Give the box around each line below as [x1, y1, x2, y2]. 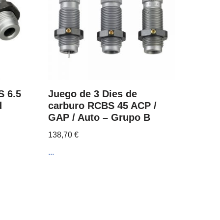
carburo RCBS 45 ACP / [48, 100, 157, 111]
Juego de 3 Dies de [48, 88, 137, 99]
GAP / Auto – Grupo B [48, 111, 151, 123]
